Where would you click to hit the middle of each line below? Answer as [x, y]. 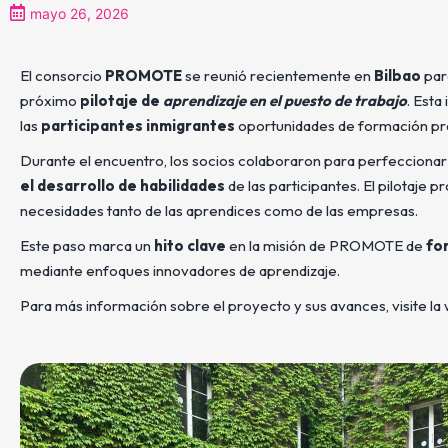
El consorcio [62, 75]
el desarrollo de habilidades [122, 185]
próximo [50, 100]
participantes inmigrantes [138, 125]
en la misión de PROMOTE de [326, 245]
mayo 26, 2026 [79, 13]
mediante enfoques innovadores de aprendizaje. [180, 270]
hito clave [190, 245]
